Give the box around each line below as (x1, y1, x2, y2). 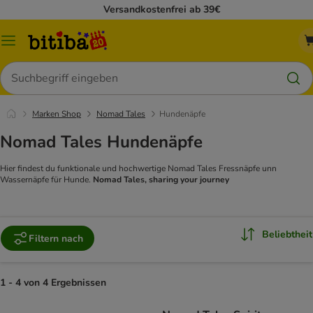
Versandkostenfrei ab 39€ (103, 3, 220, 16)
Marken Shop (32, 108, 81, 119)
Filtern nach (29, 231, 83, 245)
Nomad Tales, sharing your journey (93, 174, 229, 186)
